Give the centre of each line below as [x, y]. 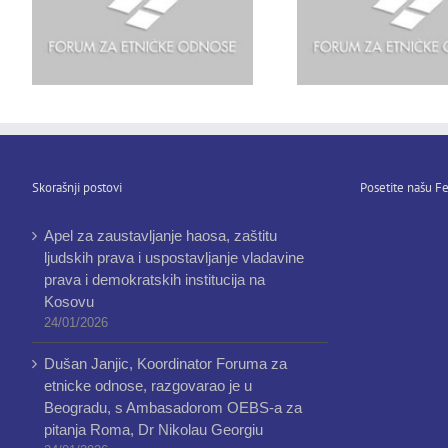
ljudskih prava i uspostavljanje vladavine [174, 257]
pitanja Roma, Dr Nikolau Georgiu [153, 429]
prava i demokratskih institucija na [154, 279]
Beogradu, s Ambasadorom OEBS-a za [173, 407]
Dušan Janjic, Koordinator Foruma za [165, 363]
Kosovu [69, 301]
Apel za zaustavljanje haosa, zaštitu [160, 235]
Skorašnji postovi [77, 187]
